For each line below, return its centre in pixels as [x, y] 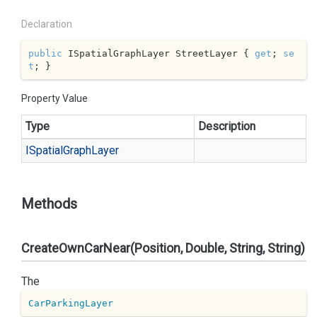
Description [227, 126]
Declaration [47, 24]
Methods [49, 204]
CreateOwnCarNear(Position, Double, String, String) [163, 248]
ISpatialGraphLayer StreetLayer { [158, 53]
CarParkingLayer [70, 303]
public [45, 53]
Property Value [54, 98]
